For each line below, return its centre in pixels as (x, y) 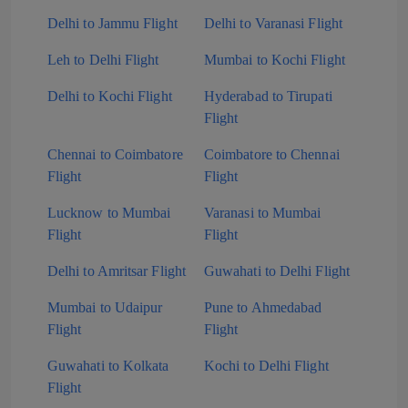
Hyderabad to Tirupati (268, 96)
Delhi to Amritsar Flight (117, 271)
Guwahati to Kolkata (108, 366)
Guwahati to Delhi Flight (277, 271)
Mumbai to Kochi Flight (275, 60)
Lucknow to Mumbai (109, 213)
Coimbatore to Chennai (272, 154)
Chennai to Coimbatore (115, 154)
